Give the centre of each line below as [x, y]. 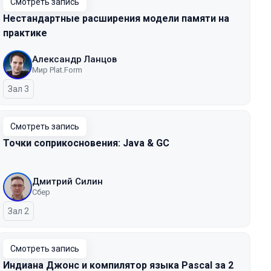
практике [25, 33]
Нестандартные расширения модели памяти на [116, 18]
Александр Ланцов [74, 59]
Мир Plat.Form [57, 70]
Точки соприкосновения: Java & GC [86, 143]
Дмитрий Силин [67, 181]
